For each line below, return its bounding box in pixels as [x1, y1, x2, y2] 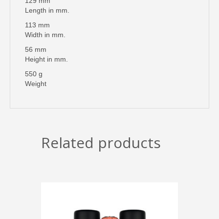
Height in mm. [25, 55, 68, 63]
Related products [41, 132, 161, 153]
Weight [25, 79, 46, 88]
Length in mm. [25, 6, 69, 14]
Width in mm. [25, 30, 66, 39]
